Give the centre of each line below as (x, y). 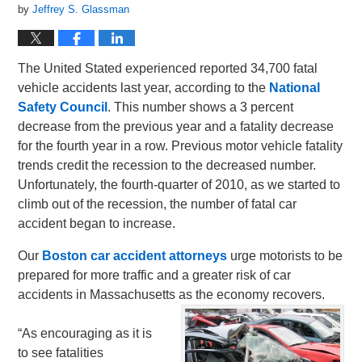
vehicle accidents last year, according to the (144, 88)
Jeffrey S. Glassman (81, 9)
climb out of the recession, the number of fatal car (158, 204)
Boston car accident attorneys (135, 256)
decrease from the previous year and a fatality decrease (176, 126)
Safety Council (63, 107)
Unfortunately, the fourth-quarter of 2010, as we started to (179, 185)
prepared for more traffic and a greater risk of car (155, 275)
